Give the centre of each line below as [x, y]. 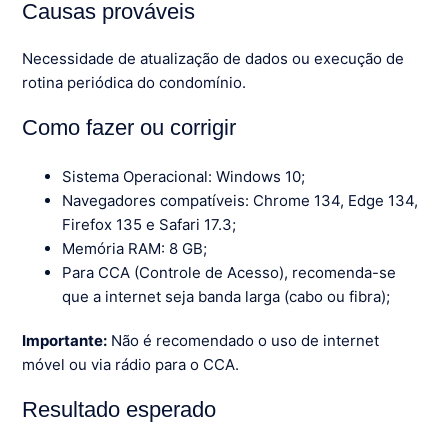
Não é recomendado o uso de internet [243, 341]
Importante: [65, 341]
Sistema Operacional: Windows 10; [184, 177]
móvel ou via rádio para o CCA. [131, 365]
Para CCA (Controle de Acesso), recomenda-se [229, 273]
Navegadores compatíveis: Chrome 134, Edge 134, [240, 201]
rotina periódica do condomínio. [134, 83]
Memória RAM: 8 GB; [135, 249]
